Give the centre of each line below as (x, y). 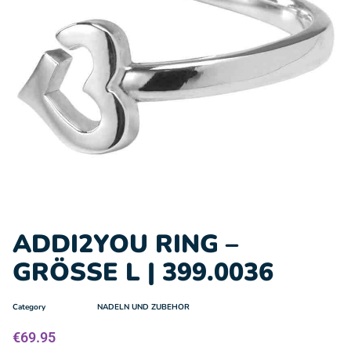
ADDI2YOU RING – (125, 244)
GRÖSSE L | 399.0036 (143, 272)
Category (29, 307)
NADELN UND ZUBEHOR (143, 307)
